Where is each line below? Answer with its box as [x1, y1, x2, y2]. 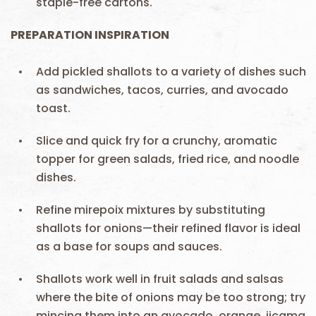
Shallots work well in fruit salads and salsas [36, 271, 284, 287]
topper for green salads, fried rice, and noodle [36, 151, 299, 167]
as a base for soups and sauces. [36, 238, 222, 255]
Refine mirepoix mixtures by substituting [36, 202, 265, 218]
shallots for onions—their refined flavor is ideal [36, 220, 300, 236]
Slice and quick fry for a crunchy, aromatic [36, 133, 277, 149]
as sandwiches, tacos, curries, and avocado [36, 82, 288, 98]
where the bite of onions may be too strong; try [36, 289, 305, 305]
